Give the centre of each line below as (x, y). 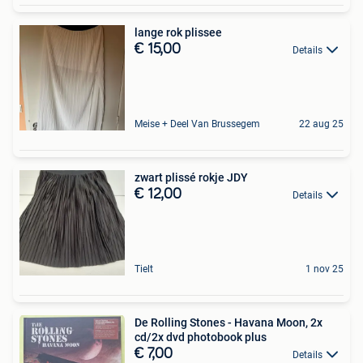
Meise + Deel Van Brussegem (197, 124)
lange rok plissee (178, 32)
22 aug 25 (321, 124)
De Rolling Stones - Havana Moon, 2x (228, 322)
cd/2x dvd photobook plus (201, 337)
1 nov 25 (325, 269)
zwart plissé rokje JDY (191, 177)
